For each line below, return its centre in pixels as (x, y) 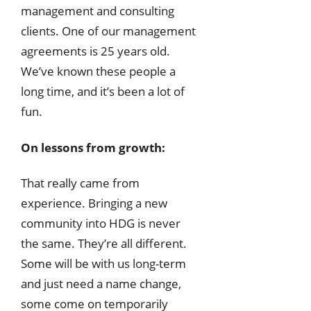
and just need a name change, (101, 284)
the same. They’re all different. (104, 244)
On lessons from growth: (93, 147)
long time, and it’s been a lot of (103, 91)
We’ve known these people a (98, 71)
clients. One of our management (108, 31)
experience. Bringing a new (94, 203)
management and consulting (98, 10)
